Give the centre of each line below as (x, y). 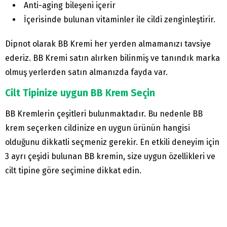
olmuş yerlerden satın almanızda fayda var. (86, 72)
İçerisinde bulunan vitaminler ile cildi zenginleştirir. (120, 20)
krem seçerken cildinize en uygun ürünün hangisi (98, 128)
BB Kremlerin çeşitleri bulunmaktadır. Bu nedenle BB (104, 114)
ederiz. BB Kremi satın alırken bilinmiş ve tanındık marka (112, 58)
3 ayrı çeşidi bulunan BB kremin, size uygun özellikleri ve (110, 157)
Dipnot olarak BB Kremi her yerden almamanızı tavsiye (108, 44)
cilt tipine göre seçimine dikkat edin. (73, 171)
